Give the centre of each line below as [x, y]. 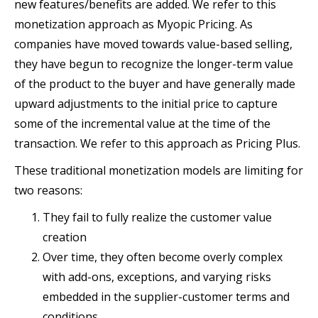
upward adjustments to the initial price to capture [146, 104]
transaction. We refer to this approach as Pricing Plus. [157, 144]
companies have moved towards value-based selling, [153, 44]
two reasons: [48, 191]
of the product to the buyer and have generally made [155, 84]
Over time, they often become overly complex [163, 257]
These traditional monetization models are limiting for [159, 171]
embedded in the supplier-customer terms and [166, 297]
